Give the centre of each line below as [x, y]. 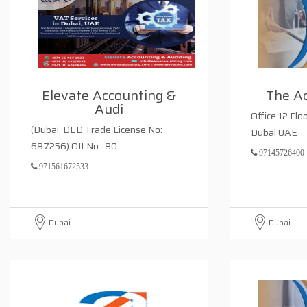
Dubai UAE [274, 132]
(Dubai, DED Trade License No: [97, 130]
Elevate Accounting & [109, 95]
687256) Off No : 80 [94, 146]
